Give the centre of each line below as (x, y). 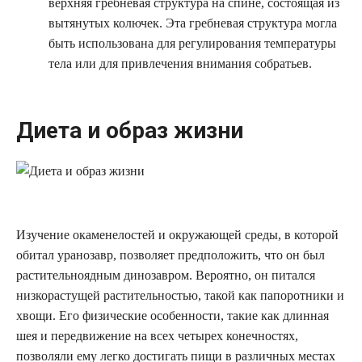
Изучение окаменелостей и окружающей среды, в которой (177, 235)
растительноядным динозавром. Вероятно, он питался (166, 275)
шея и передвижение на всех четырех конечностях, (157, 336)
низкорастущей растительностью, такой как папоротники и (180, 295)
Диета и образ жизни (130, 131)
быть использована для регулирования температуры (192, 44)
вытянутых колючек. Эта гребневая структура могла (193, 23)
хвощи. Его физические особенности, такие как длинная (173, 316)
